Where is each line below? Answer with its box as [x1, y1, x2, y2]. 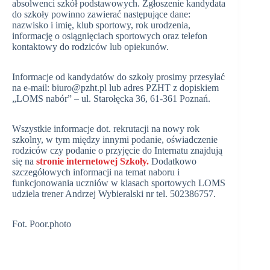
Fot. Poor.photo [12, 219, 71, 230]
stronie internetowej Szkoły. [36, 156, 149, 167]
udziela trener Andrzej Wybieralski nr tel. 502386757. [12, 189, 216, 199]
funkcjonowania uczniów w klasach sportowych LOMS [12, 178, 225, 189]
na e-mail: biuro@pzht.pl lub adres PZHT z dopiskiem [12, 83, 219, 93]
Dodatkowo [149, 156, 196, 167]
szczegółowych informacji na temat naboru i [12, 167, 180, 178]
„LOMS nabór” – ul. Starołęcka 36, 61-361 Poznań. [12, 93, 213, 104]
